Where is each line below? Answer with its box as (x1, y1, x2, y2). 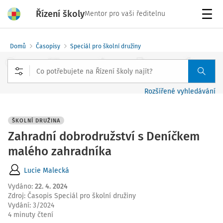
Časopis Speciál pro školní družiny (27, 192, 136, 200)
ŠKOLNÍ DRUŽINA (12, 117, 60, 124)
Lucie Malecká (24, 166, 69, 175)
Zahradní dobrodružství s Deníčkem (8, 129, 200, 143)
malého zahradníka (8, 144, 111, 158)
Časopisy (36, 43, 60, 50)
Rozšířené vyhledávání (144, 87, 216, 96)
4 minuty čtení (8, 211, 53, 219)
